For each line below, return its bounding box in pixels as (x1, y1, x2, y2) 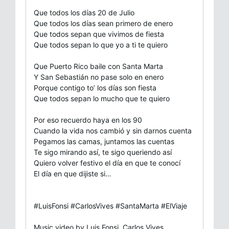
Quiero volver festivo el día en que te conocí (34, 158, 180, 167)
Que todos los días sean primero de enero (34, 18, 173, 28)
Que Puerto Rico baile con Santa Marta (34, 61, 163, 71)
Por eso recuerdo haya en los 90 (34, 115, 142, 124)
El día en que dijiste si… (34, 169, 111, 178)
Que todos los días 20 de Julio (34, 8, 134, 17)
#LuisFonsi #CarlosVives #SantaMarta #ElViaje (34, 201, 187, 210)
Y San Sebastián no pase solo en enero (34, 72, 164, 81)
